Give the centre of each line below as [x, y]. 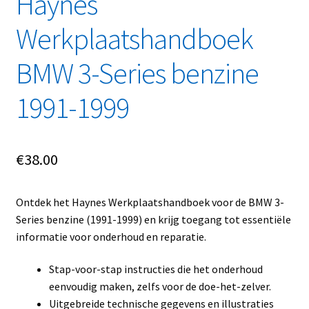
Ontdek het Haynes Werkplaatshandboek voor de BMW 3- [150, 202]
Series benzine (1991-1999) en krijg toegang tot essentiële [153, 219]
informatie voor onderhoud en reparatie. [111, 236]
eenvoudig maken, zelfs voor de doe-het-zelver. [160, 287]
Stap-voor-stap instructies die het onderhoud [156, 269]
